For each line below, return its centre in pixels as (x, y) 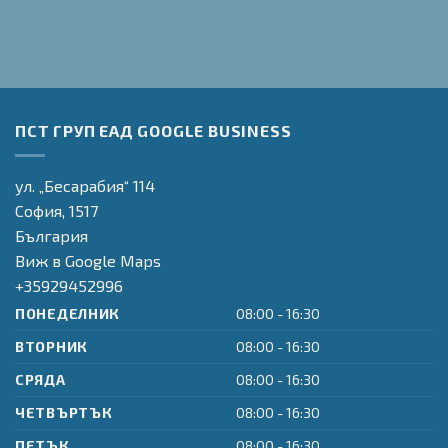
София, (42, 210)
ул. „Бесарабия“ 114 (85, 185)
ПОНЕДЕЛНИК (68, 313)
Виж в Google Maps (88, 260)
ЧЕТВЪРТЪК (64, 412)
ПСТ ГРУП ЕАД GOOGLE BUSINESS (153, 131)
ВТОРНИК (52, 346)
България (51, 235)
